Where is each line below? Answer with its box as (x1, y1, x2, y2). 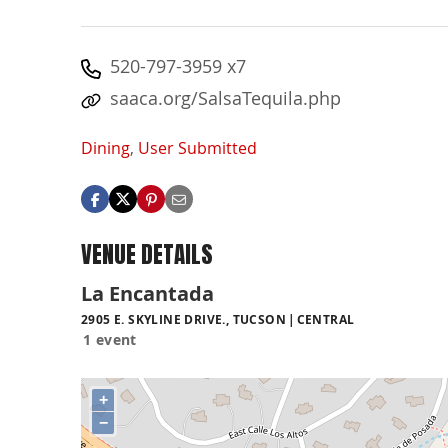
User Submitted (138, 137, 257, 160)
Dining (81, 137, 130, 160)
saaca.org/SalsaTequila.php (110, 86, 341, 110)
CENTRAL (296, 310, 355, 328)
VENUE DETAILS (81, 237, 213, 273)
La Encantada (81, 279, 214, 307)
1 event (83, 329, 137, 349)
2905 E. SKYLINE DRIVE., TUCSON (81, 310, 286, 328)
